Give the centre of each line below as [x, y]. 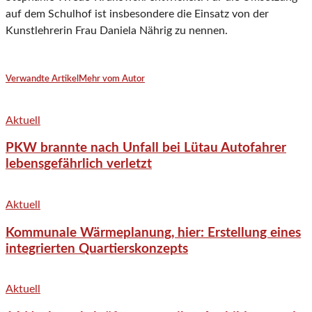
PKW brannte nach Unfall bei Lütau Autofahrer [146, 148]
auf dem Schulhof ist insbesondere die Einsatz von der [137, 14]
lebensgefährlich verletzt [79, 164]
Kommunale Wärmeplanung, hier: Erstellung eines [153, 233]
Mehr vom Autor [112, 79]
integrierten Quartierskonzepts [97, 249]
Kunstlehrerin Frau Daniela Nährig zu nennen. [117, 31]
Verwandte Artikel [42, 79]
